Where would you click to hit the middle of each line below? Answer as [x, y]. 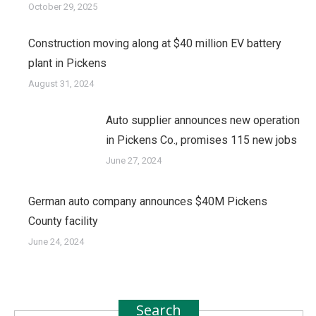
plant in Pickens [67, 63]
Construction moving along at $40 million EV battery [155, 44]
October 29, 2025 [63, 7]
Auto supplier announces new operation [203, 121]
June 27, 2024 [134, 161]
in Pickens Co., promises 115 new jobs [201, 140]
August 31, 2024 [61, 84]
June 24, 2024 [56, 242]
